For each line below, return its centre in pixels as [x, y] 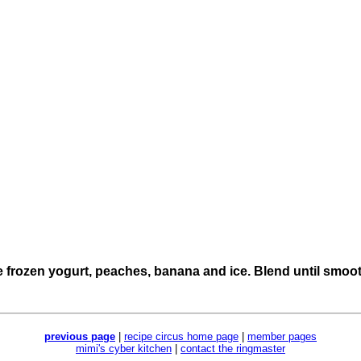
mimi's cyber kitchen [124, 349]
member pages [282, 336]
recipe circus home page [181, 336]
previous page [80, 336]
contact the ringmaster [233, 349]
